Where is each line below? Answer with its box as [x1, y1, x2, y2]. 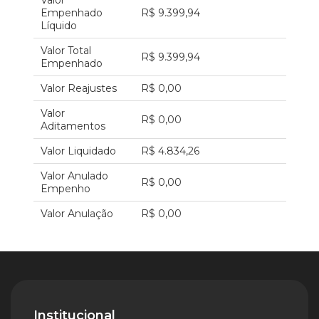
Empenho [40, 182, 90, 195]
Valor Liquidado [40, 145, 116, 157]
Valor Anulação [40, 207, 113, 220]
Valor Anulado [40, 169, 108, 182]
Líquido [40, 19, 77, 32]
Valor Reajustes [40, 82, 117, 95]
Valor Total [40, 44, 91, 57]
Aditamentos [40, 120, 105, 132]
